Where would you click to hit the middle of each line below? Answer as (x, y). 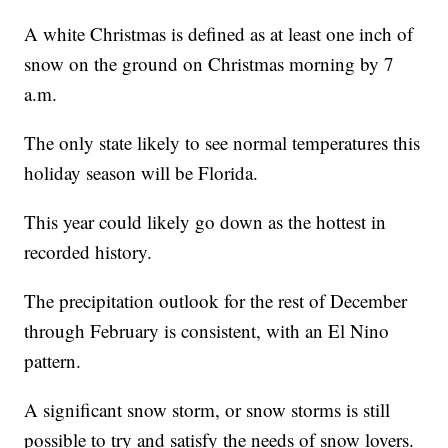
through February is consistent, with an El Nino (207, 330)
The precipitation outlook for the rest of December (216, 300)
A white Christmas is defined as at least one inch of (219, 33)
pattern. (56, 360)
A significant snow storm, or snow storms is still (207, 409)
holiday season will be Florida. (144, 172)
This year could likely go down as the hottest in (205, 221)
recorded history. (91, 251)
